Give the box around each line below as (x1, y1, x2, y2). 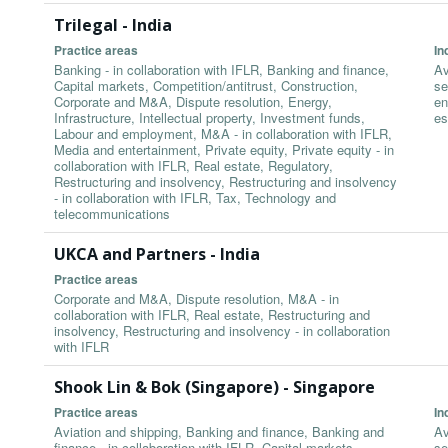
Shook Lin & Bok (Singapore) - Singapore (54, 376, 375, 399)
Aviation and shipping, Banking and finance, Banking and (54, 422, 384, 442)
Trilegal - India (54, 14, 172, 37)
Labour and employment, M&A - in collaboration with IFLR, (54, 124, 392, 144)
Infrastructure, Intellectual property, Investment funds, (54, 108, 365, 128)
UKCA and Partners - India (54, 243, 260, 266)
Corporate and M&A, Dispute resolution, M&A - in (54, 289, 339, 309)
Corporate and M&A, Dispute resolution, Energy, (54, 92, 332, 112)
